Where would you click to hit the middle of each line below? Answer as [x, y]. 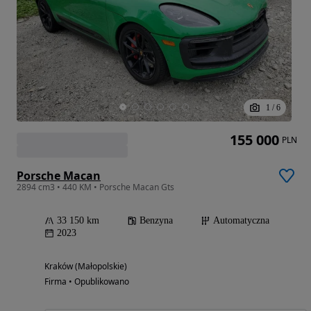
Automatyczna [241, 221]
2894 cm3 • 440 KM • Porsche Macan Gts [95, 187]
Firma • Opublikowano [87, 282]
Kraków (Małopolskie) [86, 267]
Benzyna [156, 221]
